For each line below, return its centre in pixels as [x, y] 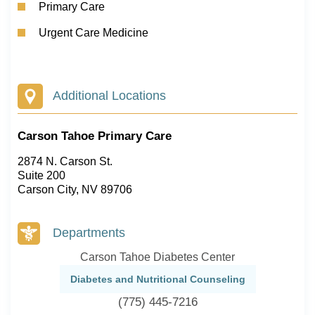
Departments [89, 233]
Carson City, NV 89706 [75, 189]
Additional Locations [109, 96]
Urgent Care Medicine [94, 33]
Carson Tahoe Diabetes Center [157, 257]
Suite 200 [41, 175]
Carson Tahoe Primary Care [95, 136]
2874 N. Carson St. [65, 161]
